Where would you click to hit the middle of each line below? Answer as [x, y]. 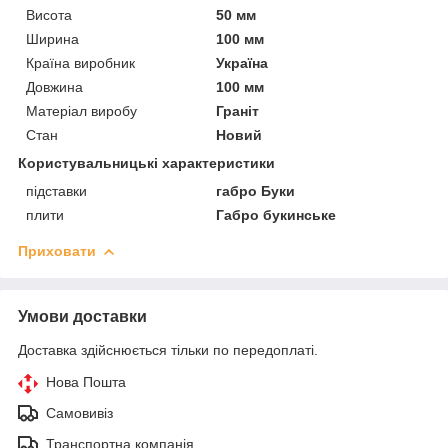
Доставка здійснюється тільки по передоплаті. [168, 349]
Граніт [238, 110]
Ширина [52, 38]
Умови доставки [82, 316]
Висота [49, 14]
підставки [56, 190]
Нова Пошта [86, 381]
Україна [242, 62]
